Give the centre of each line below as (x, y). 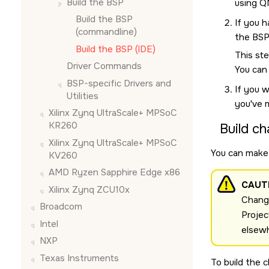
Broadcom (61, 207)
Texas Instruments (79, 258)
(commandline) (106, 32)
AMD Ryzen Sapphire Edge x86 (114, 172)
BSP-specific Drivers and (119, 83)
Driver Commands (104, 66)
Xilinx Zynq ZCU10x (89, 189)
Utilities (83, 96)
